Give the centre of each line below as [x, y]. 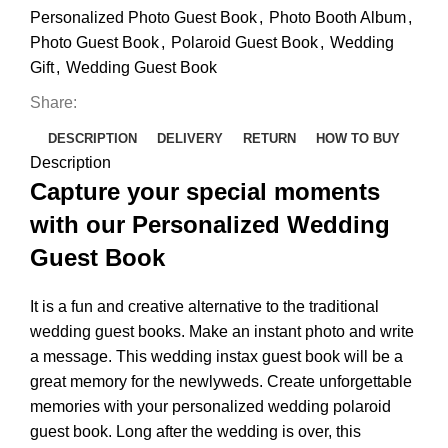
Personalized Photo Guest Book [143, 17]
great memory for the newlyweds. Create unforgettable [221, 381]
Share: [53, 102]
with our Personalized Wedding [210, 224]
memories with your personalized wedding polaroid [210, 406]
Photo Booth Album [337, 17]
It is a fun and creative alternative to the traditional [204, 306]
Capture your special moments [205, 191]
